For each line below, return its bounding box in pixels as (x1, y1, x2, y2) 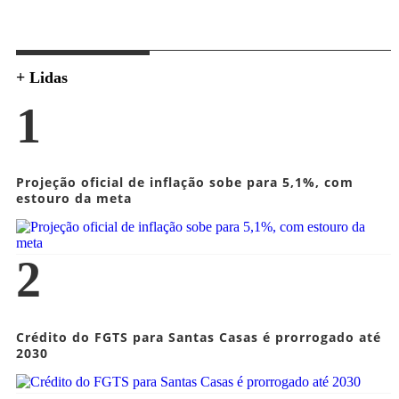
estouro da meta (15, 189, 132, 207)
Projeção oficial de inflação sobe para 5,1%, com (15, 173, 354, 191)
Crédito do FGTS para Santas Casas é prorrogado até (15, 328, 381, 346)
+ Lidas (15, 68, 68, 86)
